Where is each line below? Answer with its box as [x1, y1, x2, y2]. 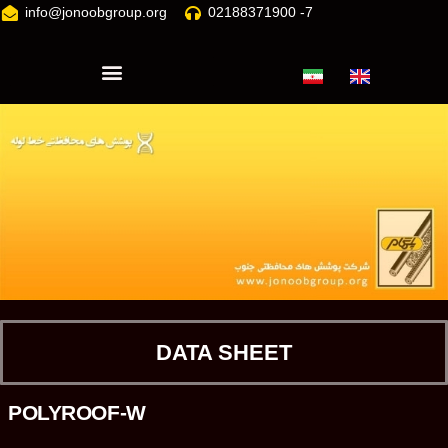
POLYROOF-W [8, 401, 146, 425]
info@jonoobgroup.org [25, 4, 167, 20]
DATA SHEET [156, 340, 292, 366]
